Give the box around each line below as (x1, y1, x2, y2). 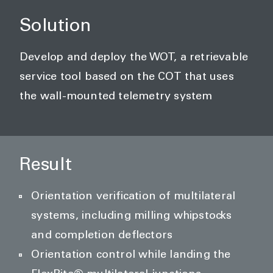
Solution (19, 18, 91, 36)
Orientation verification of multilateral (31, 191, 236, 202)
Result (19, 157, 72, 175)
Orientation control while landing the (31, 250, 231, 261)
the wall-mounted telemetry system (19, 91, 213, 102)
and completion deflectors (31, 230, 173, 241)
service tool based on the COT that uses (19, 72, 234, 83)
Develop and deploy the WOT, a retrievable (19, 52, 249, 63)
